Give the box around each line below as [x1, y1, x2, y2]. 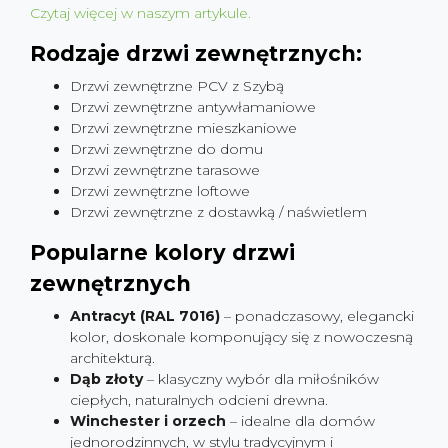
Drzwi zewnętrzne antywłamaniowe [70, 98, 316, 116]
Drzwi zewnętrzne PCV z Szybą [70, 77, 284, 95]
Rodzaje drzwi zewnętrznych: [30, 41, 362, 66]
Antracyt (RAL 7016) [70, 307, 220, 325]
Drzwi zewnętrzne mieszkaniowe [70, 119, 297, 137]
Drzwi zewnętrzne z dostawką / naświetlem [70, 203, 367, 221]
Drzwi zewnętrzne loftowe [70, 182, 250, 200]
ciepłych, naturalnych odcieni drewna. [70, 391, 328, 409]
